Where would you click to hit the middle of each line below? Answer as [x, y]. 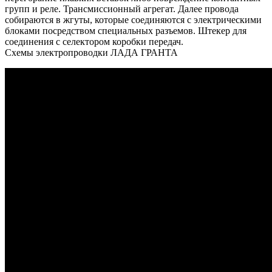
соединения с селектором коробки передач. [94, 41]
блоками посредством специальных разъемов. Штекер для [126, 30]
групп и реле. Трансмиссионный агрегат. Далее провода [122, 8]
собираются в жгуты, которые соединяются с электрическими [133, 19]
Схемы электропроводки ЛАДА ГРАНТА [91, 52]
